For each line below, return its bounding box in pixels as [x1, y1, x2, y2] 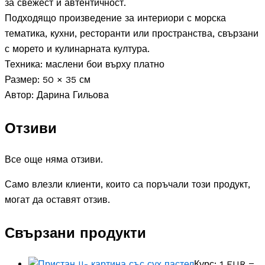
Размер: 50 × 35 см [5, 74, 91, 86]
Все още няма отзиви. [5, 154, 103, 166]
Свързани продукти [5, 225, 146, 242]
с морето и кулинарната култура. [5, 43, 150, 55]
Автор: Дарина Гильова [5, 89, 109, 101]
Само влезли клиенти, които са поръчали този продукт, [5, 179, 250, 190]
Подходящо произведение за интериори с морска [5, 12, 226, 24]
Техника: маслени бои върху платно [5, 59, 164, 70]
